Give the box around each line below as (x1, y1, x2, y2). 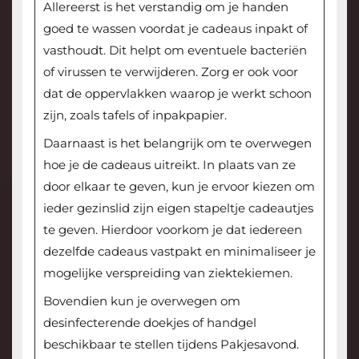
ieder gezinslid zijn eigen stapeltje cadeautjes (42, 200, 313, 216)
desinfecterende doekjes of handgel (42, 314, 256, 330)
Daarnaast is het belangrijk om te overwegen (42, 135, 312, 151)
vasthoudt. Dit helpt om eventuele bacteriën (42, 42, 307, 58)
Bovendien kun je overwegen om (42, 292, 240, 309)
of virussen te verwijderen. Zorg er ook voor (42, 63, 298, 79)
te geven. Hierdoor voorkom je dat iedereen (42, 221, 302, 237)
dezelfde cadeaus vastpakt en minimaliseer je (42, 243, 316, 259)
